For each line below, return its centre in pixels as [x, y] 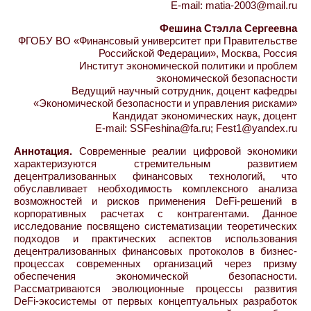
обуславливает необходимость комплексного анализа [155, 188]
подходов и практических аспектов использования [155, 238]
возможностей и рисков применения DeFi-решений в [155, 201]
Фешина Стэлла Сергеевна [228, 28]
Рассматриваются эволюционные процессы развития [155, 288]
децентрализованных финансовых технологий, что [155, 176]
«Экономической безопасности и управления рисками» [165, 103]
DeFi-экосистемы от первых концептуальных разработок [155, 301]
